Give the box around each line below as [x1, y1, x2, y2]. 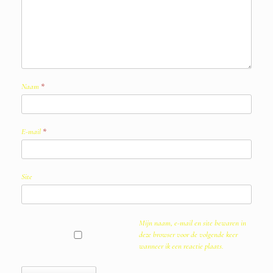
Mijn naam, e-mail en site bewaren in [138, 218, 246, 228]
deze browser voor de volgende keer [138, 229, 238, 239]
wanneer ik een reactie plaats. [138, 241, 224, 251]
